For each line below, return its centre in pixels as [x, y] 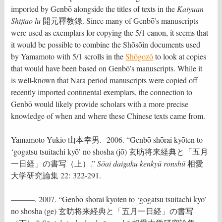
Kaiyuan [191, 8]
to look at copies [180, 56]
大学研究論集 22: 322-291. [56, 175]
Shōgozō [139, 56]
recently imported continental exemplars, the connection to [102, 92]
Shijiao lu [26, 20]
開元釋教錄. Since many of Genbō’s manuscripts [120, 20]
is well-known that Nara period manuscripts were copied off [105, 80]
